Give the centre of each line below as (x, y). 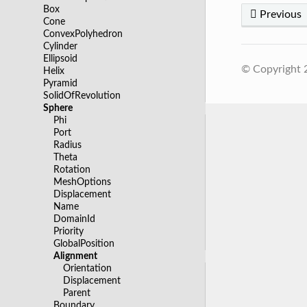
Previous (279, 15)
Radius (67, 145)
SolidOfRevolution (82, 95)
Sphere (58, 108)
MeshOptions (82, 182)
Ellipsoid (61, 58)
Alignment (75, 256)
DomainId (74, 219)
